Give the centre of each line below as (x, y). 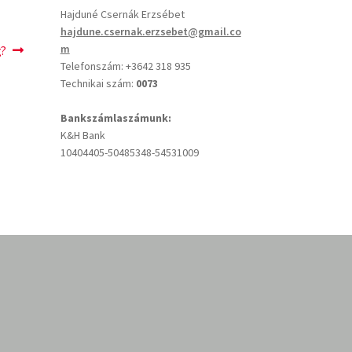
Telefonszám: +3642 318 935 (125, 66)
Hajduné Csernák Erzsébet (122, 15)
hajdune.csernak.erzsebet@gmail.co (150, 32)
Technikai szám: (98, 84)
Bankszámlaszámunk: (115, 118)
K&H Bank (82, 136)
